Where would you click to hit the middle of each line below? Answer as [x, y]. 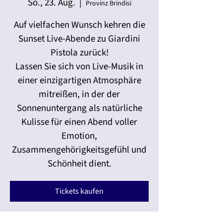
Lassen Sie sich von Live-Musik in [79, 67]
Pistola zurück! [79, 53]
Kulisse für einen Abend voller [79, 122]
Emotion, [79, 136]
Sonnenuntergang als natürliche [79, 108]
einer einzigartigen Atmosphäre [79, 81]
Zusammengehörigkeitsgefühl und [79, 150]
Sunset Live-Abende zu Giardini [79, 39]
